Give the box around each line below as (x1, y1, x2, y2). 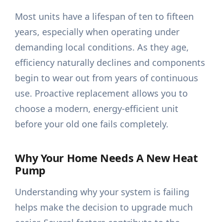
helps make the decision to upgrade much (15, 201, 193, 214)
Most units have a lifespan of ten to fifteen (15, 10, 194, 23)
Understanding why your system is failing (15, 186, 190, 198)
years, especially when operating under (15, 26, 180, 38)
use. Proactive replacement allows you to (15, 87, 188, 100)
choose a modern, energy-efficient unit (15, 103, 179, 115)
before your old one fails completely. (15, 118, 169, 130)
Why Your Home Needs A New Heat (15, 151, 198, 166)
